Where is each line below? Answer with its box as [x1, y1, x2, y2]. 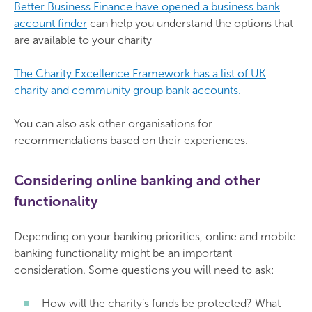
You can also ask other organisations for [14, 117, 212, 130]
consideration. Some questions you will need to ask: [14, 263, 274, 276]
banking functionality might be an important [14, 247, 232, 260]
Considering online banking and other [14, 172, 260, 189]
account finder [14, 17, 87, 30]
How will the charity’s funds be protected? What [42, 297, 281, 310]
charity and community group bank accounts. [14, 84, 241, 97]
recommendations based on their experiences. [14, 134, 248, 147]
